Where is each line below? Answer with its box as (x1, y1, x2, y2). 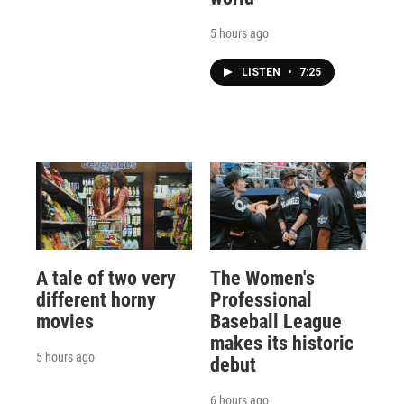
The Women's (209, 266, 315, 289)
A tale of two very (36, 266, 176, 289)
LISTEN (241, 66, 283, 79)
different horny (36, 288, 156, 311)
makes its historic (209, 331, 353, 354)
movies (36, 309, 94, 333)
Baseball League (209, 309, 342, 333)
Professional (209, 288, 312, 311)
